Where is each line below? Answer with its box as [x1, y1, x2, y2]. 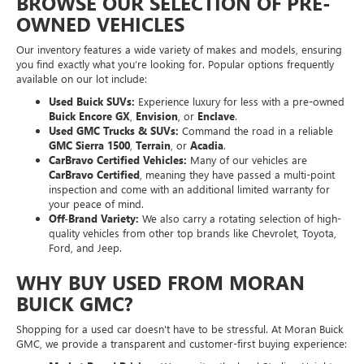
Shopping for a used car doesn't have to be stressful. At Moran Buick [16, 322, 343, 336]
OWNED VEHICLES [16, 11, 184, 37]
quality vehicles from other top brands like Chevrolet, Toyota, [49, 226, 336, 240]
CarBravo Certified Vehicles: [49, 153, 187, 167]
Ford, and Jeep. [49, 240, 122, 255]
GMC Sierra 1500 [49, 138, 130, 153]
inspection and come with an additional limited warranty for [49, 182, 330, 197]
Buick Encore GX [49, 109, 130, 123]
